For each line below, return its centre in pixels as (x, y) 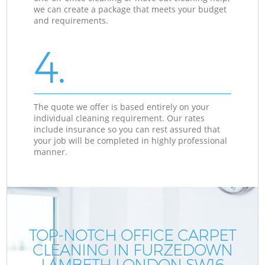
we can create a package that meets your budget (130, 9)
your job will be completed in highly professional (131, 140)
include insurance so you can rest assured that (127, 129)
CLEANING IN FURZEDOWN (132, 250)
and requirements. (71, 20)
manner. (51, 151)
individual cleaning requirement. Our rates (119, 118)
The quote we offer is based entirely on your (122, 106)
